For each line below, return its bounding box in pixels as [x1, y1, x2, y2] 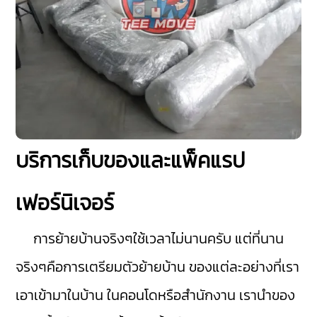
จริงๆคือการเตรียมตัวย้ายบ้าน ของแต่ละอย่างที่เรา [16, 256, 300, 278]
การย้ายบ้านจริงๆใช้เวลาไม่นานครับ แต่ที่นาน [16, 228, 284, 250]
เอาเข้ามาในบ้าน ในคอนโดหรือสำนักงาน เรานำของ [16, 284, 296, 306]
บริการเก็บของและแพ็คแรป [16, 144, 246, 177]
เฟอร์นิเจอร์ [16, 187, 115, 219]
